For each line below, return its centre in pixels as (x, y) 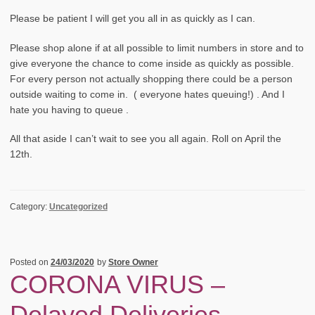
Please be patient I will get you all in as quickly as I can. (132, 19)
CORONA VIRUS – (117, 284)
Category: (29, 206)
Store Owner (133, 262)
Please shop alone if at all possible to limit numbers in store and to (156, 48)
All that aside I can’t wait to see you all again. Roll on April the (145, 139)
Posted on (30, 262)
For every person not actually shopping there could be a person (151, 79)
